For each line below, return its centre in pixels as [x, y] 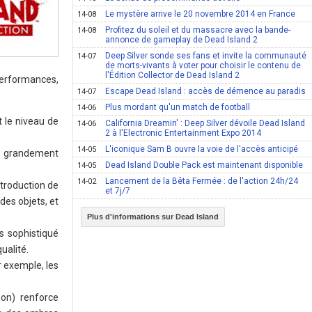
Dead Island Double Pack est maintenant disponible [204, 165]
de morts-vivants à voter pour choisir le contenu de [203, 65]
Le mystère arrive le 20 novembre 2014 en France [201, 14]
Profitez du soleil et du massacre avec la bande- [198, 30]
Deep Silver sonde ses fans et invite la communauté [206, 56]
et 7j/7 [118, 191]
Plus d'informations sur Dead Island [153, 217]
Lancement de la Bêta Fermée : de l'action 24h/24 [202, 181]
